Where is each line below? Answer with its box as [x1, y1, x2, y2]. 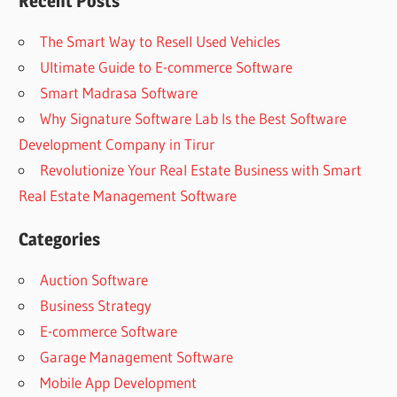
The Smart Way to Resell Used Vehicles [40, 32, 281, 51]
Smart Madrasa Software [40, 83, 198, 103]
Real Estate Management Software [19, 186, 237, 206]
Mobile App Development [40, 373, 198, 393]
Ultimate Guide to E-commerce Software [40, 58, 293, 77]
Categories [19, 229, 101, 251]
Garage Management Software [40, 347, 234, 367]
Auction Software [40, 270, 149, 290]
